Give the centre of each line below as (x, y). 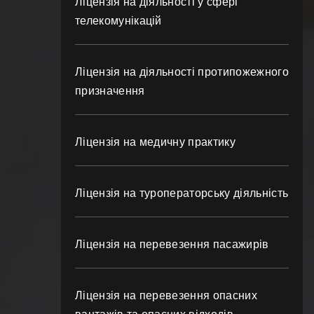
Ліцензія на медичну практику (155, 142)
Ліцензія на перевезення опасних (166, 295)
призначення (110, 91)
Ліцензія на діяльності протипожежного (182, 72)
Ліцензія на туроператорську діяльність (182, 193)
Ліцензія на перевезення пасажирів (172, 244)
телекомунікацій (118, 21)
